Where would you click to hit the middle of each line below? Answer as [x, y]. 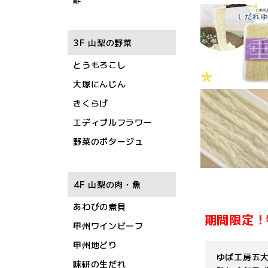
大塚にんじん [100, 84]
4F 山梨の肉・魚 [107, 184]
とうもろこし [100, 65]
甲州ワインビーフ [108, 226]
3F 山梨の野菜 [103, 42]
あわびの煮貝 [100, 206]
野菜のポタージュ [108, 141]
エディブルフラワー [113, 122]
